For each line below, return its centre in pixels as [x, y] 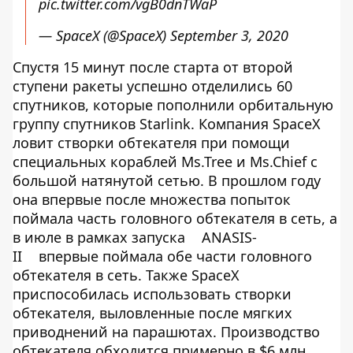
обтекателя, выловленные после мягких [152, 313]
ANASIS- [229, 237]
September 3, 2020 [229, 35]
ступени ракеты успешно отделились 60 [152, 86]
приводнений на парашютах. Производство [166, 332]
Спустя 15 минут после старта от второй [153, 67]
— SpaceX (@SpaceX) [104, 35]
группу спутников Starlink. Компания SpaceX [167, 124]
